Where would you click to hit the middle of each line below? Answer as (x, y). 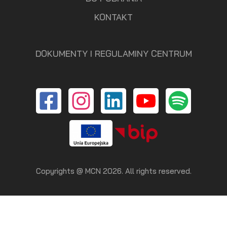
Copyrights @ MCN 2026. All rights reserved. (113, 171)
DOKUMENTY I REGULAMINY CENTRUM (113, 54)
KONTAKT (113, 17)
